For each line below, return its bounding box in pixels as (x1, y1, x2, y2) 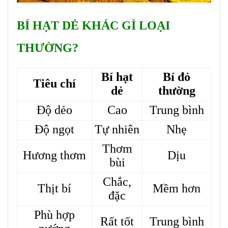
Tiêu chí (33, 77, 76, 91)
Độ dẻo (37, 103, 72, 117)
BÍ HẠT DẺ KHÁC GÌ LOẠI (17, 19, 170, 33)
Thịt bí (38, 182, 71, 195)
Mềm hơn (153, 182, 201, 195)
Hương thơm (23, 149, 86, 162)
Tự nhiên (95, 123, 139, 136)
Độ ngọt (35, 123, 74, 136)
